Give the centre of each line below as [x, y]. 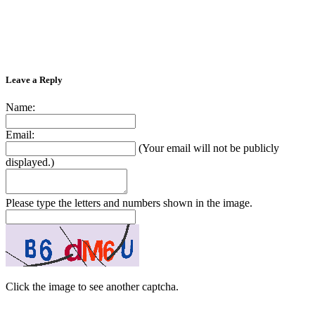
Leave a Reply [34, 79]
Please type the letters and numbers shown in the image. [129, 203]
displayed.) [30, 162]
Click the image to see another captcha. [92, 287]
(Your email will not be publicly [209, 148]
